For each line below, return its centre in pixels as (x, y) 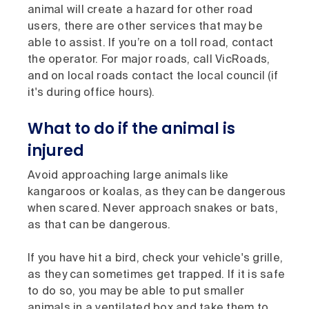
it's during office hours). (91, 93)
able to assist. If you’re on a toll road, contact (151, 43)
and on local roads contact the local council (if (153, 76)
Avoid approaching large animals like (128, 176)
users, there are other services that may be (145, 27)
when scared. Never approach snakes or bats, (153, 209)
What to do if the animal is (131, 128)
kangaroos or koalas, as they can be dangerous (157, 192)
